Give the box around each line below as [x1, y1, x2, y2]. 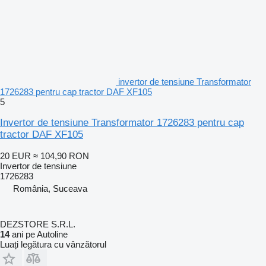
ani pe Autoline [9, 229, 68, 239]
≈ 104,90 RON [33, 150, 89, 161]
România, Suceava [13, 183, 87, 194]
